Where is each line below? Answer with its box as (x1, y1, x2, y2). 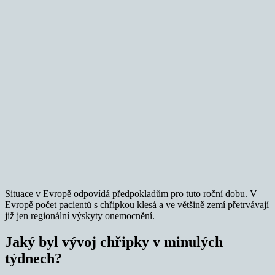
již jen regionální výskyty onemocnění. (5, 210, 155, 221)
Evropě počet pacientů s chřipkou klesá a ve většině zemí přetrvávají (5, 199, 269, 210)
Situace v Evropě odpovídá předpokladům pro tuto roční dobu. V (5, 188, 257, 199)
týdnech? (5, 250, 62, 266)
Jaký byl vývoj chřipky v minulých (5, 233, 223, 250)
